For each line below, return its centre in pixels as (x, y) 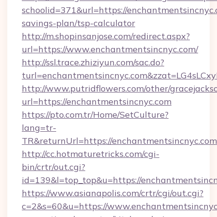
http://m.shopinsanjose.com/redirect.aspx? (106, 36)
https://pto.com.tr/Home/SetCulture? (95, 115)
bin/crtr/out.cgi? (54, 167)
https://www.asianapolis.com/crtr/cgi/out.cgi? (113, 193)
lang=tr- (39, 128)
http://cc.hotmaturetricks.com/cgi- (91, 154)
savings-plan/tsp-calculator (78, 23)
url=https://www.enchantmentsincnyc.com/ (110, 49)
